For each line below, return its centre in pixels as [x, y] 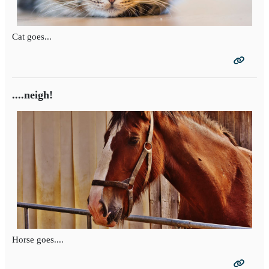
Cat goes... [32, 37]
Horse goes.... [38, 240]
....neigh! [32, 95]
